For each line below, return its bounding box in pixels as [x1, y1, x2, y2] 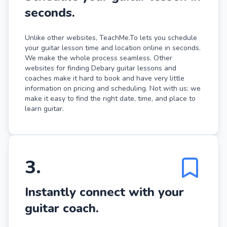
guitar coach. [25, 200, 99, 216]
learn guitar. [25, 103, 64, 113]
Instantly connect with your [25, 183, 184, 200]
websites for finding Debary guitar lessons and [25, 63, 176, 73]
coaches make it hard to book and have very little [25, 73, 184, 83]
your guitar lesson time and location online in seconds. [25, 43, 201, 53]
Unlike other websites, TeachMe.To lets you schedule [25, 32, 197, 43]
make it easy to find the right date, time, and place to [25, 93, 196, 103]
